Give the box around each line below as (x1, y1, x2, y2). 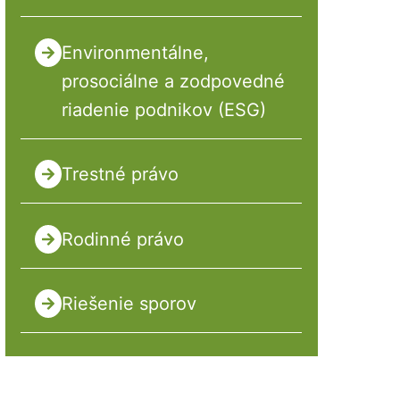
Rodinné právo (61, 228, 184, 250)
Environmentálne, (61, 41, 209, 63)
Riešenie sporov (61, 293, 196, 315)
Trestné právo (61, 163, 179, 186)
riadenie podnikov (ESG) (61, 98, 266, 121)
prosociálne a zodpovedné (61, 70, 285, 92)
